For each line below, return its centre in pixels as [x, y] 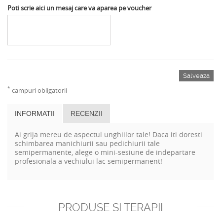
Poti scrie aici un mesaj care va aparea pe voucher [79, 8]
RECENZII [87, 113]
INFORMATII [35, 113]
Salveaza [196, 75]
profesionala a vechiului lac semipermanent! [89, 161]
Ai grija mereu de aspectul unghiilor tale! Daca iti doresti [109, 134]
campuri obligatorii [39, 90]
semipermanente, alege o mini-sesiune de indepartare [105, 152]
